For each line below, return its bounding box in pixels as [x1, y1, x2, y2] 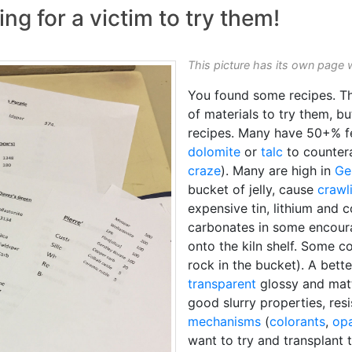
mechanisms [188, 313, 261, 329]
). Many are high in [221, 163, 335, 178]
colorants [269, 313, 325, 329]
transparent [188, 276, 256, 291]
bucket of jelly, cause [188, 181, 317, 197]
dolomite [188, 144, 240, 159]
